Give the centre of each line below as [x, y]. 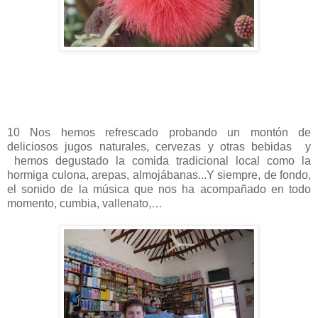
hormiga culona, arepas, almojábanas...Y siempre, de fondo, [159, 175]
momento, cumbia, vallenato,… [85, 203]
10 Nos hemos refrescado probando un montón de [159, 132]
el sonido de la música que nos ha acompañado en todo [159, 189]
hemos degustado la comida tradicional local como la [159, 160]
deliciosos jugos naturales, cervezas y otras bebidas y [159, 146]
